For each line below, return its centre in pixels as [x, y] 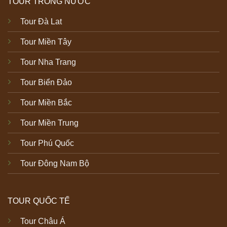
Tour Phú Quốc [47, 143]
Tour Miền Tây [46, 42]
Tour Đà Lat [41, 22]
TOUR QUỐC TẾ [39, 201]
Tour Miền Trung [49, 123]
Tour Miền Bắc [46, 103]
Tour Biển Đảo [46, 83]
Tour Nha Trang [48, 62]
